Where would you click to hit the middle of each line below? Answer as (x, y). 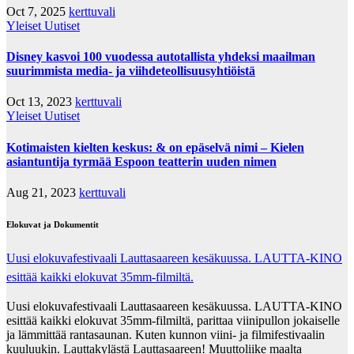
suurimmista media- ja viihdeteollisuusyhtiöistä (131, 71)
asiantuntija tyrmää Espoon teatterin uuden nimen (141, 161)
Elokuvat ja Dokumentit (53, 224)
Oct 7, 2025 (38, 11)
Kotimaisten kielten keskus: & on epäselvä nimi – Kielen (155, 147)
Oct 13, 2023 (41, 102)
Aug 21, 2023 (43, 192)
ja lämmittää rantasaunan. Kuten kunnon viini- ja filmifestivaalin (166, 334)
